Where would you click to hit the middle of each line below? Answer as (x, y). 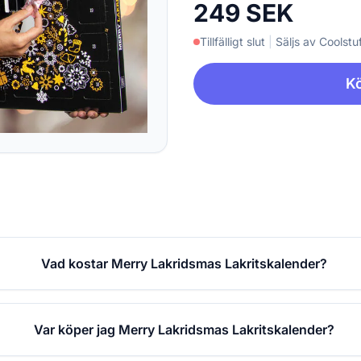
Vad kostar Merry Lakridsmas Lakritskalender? (184, 263)
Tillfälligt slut (232, 42)
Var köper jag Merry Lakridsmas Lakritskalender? (184, 329)
